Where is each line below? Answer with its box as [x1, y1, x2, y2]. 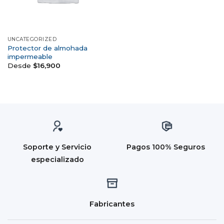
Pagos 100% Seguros [126, 142, 207, 151]
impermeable [7, 52, 52, 60]
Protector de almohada [7, 43, 87, 52]
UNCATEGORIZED [7, 35, 57, 42]
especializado [30, 154, 84, 164]
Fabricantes [89, 199, 134, 208]
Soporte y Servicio [23, 142, 91, 151]
